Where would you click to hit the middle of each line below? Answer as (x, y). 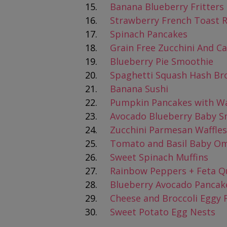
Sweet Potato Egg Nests (163, 212)
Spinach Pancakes (149, 34)
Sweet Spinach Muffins (159, 157)
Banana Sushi (139, 89)
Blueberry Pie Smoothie (162, 61)
